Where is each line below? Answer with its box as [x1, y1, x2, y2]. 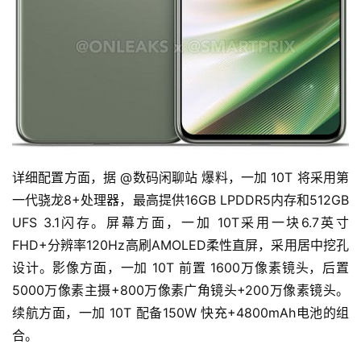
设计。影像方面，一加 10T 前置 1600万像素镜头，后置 [12, 259, 349, 276]
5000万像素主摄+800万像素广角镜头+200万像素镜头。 [12, 282, 349, 299]
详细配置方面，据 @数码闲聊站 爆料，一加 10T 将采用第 [12, 169, 349, 186]
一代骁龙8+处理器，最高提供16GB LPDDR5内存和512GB [12, 192, 349, 209]
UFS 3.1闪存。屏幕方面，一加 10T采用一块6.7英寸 [12, 214, 349, 231]
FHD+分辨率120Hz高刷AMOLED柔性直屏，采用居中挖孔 [12, 237, 349, 254]
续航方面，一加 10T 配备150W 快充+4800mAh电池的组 [12, 305, 349, 322]
